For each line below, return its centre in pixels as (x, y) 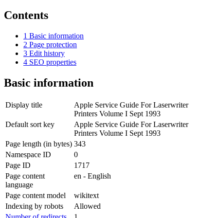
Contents (26, 15)
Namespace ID (28, 154)
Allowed (87, 206)
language (19, 184)
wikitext (86, 195)
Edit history (47, 53)
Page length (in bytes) (39, 144)
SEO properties (53, 62)
